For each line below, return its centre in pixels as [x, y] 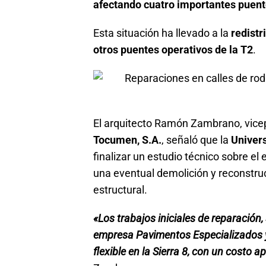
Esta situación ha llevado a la [162, 33]
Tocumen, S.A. [127, 140]
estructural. [120, 189]
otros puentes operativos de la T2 [173, 49]
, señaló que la [196, 140]
